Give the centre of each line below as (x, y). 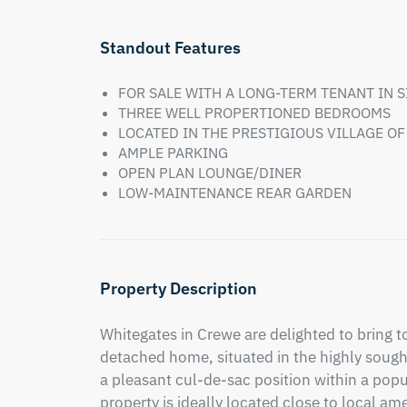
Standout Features (170, 48)
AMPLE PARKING (173, 153)
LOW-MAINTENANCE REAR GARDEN (234, 193)
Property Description (178, 288)
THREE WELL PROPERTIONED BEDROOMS (254, 113)
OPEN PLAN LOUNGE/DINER (209, 173)
